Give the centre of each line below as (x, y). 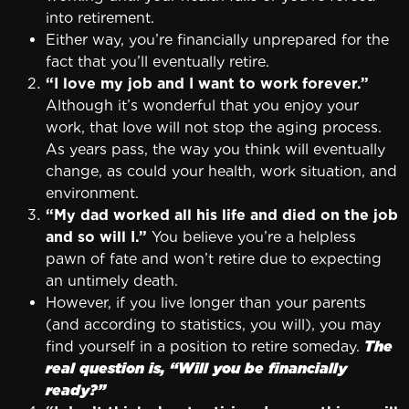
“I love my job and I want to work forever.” (207, 84)
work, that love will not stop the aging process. (214, 128)
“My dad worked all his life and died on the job (222, 215)
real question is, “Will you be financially (196, 369)
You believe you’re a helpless (252, 237)
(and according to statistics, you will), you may (213, 325)
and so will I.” (96, 237)
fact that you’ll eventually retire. (157, 62)
